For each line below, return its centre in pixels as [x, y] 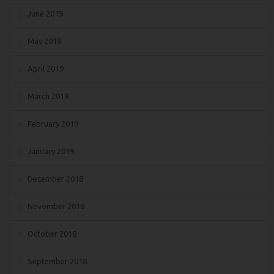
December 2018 [55, 178]
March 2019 [48, 96]
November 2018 [56, 206]
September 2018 [57, 261]
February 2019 [53, 123]
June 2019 [45, 13]
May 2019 [44, 41]
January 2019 [51, 151]
